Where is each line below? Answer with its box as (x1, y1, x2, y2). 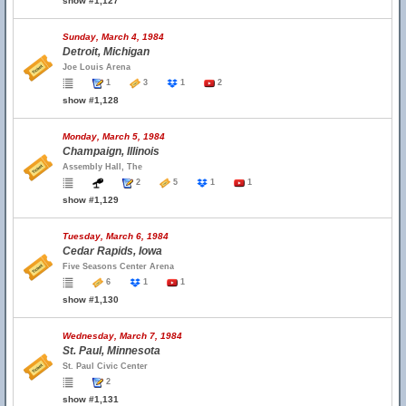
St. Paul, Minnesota (63, 344, 160, 357)
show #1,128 (63, 95, 119, 105)
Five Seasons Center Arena (63, 262, 174, 271)
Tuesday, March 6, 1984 (63, 231, 169, 241)
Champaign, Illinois (63, 145, 159, 158)
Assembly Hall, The (63, 162, 142, 171)
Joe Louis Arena (63, 63, 130, 72)
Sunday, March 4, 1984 (63, 32, 164, 42)
